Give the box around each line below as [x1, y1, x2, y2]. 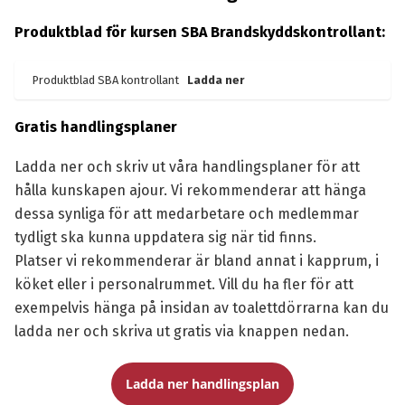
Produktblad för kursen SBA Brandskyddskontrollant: [14, 23, 385, 41]
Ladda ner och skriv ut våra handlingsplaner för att [14, 157, 360, 175]
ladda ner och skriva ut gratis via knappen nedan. [14, 322, 349, 340]
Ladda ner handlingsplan [126, 374, 279, 392]
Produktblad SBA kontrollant [32, 72, 179, 87]
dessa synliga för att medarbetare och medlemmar [14, 204, 359, 222]
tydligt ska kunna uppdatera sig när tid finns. [14, 228, 316, 246]
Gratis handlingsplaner [14, 118, 177, 136]
